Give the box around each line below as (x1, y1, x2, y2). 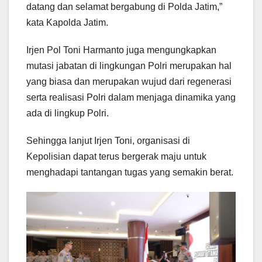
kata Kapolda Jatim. (26, 17, 108, 27)
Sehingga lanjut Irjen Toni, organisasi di (26, 135, 190, 146)
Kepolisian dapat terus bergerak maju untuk (26, 151, 206, 161)
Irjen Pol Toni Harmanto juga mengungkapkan (26, 44, 216, 55)
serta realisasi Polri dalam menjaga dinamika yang (26, 92, 236, 102)
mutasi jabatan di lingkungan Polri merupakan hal (26, 60, 232, 71)
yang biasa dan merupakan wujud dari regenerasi (26, 76, 232, 87)
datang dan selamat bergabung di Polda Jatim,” (26, 1, 222, 12)
